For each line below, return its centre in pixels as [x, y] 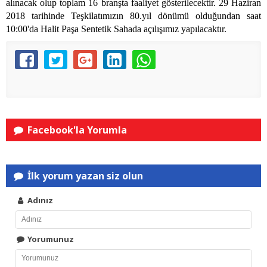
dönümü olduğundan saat [209, 16]
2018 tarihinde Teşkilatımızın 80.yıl [82, 16]
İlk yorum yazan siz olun [84, 176]
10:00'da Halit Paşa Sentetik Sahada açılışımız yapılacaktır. [116, 29]
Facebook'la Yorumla [76, 130]
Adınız [40, 201]
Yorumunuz [50, 239]
